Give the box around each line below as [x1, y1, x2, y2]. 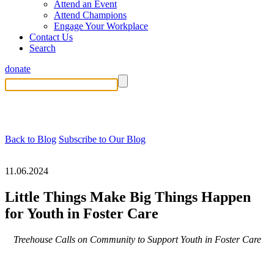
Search [29, 43, 56, 53]
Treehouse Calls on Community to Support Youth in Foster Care [13, 234, 261, 245]
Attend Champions [54, 10, 127, 20]
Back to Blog [5, 134, 56, 144]
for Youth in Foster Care [5, 205, 158, 221]
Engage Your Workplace [54, 21, 148, 31]
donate [5, 64, 31, 74]
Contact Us [29, 32, 73, 42]
